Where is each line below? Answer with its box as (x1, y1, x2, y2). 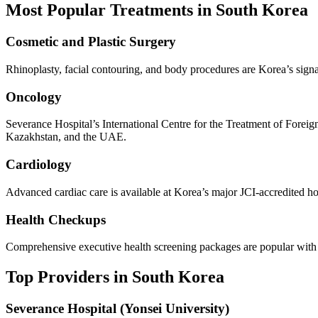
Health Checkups (6, 212, 106, 227)
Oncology (6, 89, 62, 104)
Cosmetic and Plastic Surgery (6, 34, 176, 50)
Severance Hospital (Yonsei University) (6, 301, 229, 317)
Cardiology (6, 157, 72, 172)
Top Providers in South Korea (6, 268, 224, 287)
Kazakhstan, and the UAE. (6, 131, 126, 143)
